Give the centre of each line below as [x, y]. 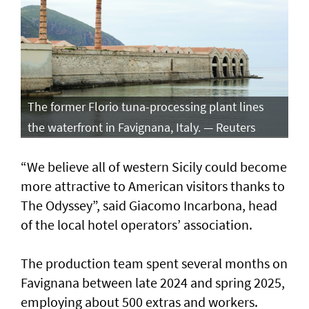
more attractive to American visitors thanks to [153, 186]
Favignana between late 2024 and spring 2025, [153, 282]
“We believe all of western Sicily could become [154, 166]
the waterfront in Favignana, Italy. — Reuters [142, 127]
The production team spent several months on [154, 263]
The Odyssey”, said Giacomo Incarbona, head [149, 205]
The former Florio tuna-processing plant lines [146, 106]
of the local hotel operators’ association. [137, 224]
